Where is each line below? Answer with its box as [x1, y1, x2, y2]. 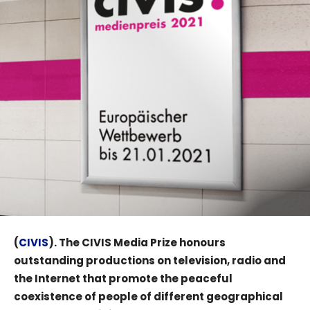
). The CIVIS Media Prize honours [48, 235, 226, 250]
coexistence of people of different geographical [14, 289, 283, 304]
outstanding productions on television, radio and [14, 253, 286, 268]
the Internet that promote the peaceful [14, 271, 232, 286]
